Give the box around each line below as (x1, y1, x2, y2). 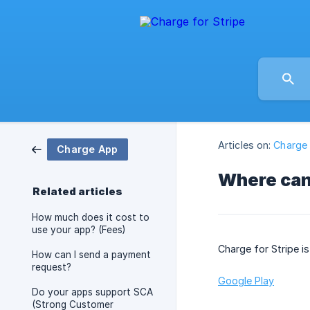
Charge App (57, 143, 118, 155)
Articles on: (218, 139, 271, 152)
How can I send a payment (32, 249, 151, 260)
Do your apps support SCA (32, 286, 153, 298)
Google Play (218, 275, 274, 287)
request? (32, 262, 71, 273)
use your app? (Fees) (32, 224, 125, 235)
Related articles (33, 185, 122, 198)
